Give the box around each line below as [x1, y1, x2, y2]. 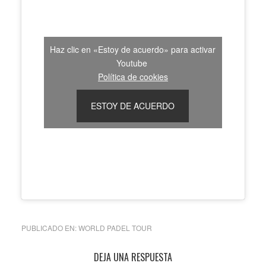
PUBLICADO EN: [21, 223, 78, 233]
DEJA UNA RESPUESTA [93, 250, 172, 264]
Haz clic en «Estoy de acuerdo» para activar [50, 43, 216, 55]
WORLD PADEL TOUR [78, 223, 152, 233]
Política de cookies [97, 71, 168, 83]
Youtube [116, 57, 150, 69]
